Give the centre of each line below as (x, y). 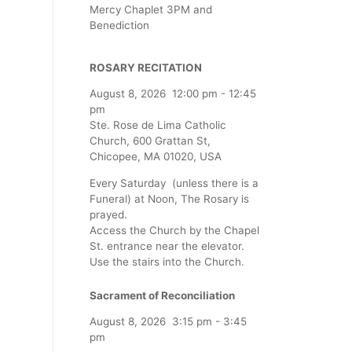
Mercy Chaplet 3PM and (151, 10)
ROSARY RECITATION (146, 67)
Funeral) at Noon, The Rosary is (169, 198)
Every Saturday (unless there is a (174, 183)
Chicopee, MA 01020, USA (156, 157)
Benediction (119, 26)
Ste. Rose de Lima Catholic (158, 125)
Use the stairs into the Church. (167, 261)
